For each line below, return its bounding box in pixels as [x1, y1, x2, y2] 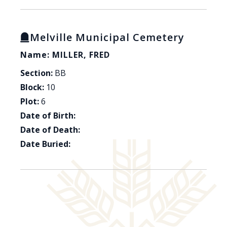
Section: [20, 67, 53, 79]
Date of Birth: [20, 110, 75, 122]
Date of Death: [20, 124, 80, 136]
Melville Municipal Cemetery [30, 30, 184, 45]
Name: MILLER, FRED [20, 49, 110, 61]
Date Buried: [20, 138, 70, 150]
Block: [20, 82, 44, 93]
